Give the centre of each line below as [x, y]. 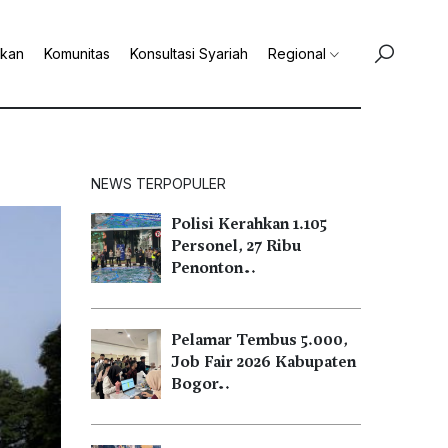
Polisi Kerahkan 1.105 [249, 224]
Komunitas [77, 53]
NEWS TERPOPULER [158, 183]
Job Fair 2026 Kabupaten [263, 362]
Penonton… [213, 268]
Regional [297, 53]
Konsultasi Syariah [189, 53]
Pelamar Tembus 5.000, [259, 340]
